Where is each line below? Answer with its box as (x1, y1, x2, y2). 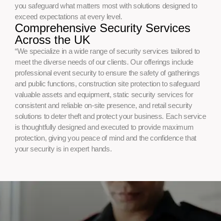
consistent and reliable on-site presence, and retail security (15, 101, 192, 110)
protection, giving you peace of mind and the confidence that (15, 134, 196, 143)
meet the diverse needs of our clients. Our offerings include (15, 58, 193, 67)
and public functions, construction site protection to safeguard (15, 79, 200, 88)
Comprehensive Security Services (15, 21, 190, 35)
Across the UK (15, 33, 90, 47)
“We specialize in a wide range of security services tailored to (15, 47, 200, 56)
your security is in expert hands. (15, 145, 112, 153)
